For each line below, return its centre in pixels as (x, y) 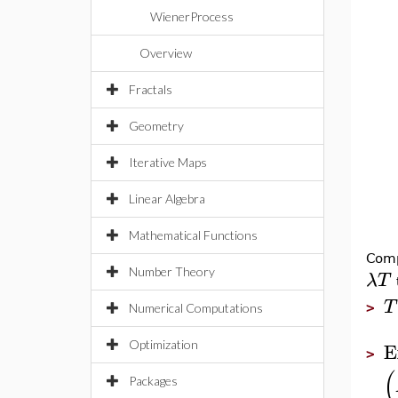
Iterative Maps (168, 162)
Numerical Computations (196, 308)
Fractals (151, 89)
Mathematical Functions (193, 235)
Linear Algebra (167, 199)
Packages (153, 381)
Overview (166, 53)
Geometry (156, 126)
